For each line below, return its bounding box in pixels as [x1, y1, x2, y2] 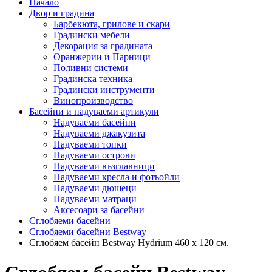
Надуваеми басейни [53, 117, 136, 128]
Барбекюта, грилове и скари [53, 19, 170, 30]
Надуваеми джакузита [53, 128, 145, 139]
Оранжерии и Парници [53, 52, 151, 63]
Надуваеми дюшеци [53, 183, 137, 194]
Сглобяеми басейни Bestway [29, 226, 146, 237]
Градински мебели [53, 30, 130, 41]
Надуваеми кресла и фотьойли [53, 172, 180, 183]
